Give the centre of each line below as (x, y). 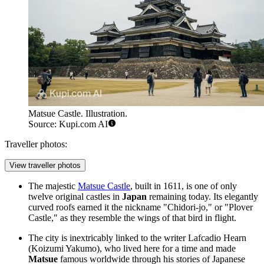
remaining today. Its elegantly (202, 197)
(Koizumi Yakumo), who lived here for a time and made (132, 249)
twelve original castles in (75, 197)
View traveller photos (45, 166)
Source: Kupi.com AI (68, 124)
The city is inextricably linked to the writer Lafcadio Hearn (137, 238)
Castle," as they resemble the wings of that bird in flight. (132, 218)
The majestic (53, 186)
